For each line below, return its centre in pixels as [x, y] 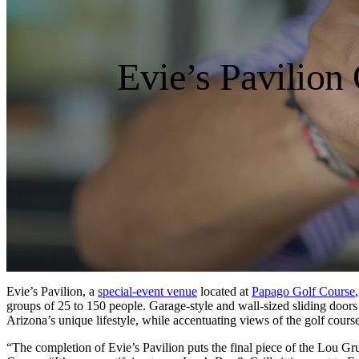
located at [224, 291]
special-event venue [147, 291]
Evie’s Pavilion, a [52, 291]
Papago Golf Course [303, 291]
